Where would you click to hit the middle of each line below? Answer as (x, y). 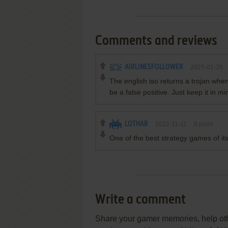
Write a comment (140, 200)
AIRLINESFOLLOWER (154, 67)
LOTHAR (136, 124)
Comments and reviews (156, 41)
